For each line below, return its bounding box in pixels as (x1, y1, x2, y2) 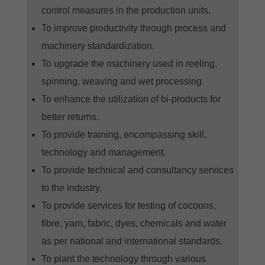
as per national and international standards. (41, 235, 222, 246)
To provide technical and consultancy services (41, 164, 234, 175)
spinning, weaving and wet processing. (41, 76, 204, 86)
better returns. (41, 111, 99, 122)
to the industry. (41, 182, 102, 193)
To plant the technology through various (41, 253, 206, 264)
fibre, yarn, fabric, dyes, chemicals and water (41, 218, 227, 228)
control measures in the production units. (41, 5, 211, 15)
